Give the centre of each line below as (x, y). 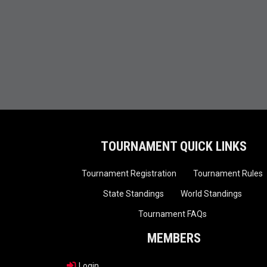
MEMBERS (174, 238)
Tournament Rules (228, 174)
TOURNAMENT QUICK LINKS (174, 147)
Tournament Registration (129, 174)
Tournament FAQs (172, 214)
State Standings (133, 194)
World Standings (211, 194)
